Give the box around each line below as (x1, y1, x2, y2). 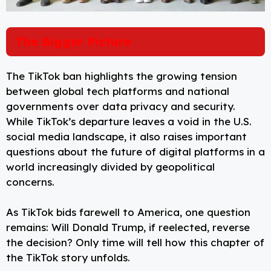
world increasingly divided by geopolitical (6, 160, 215, 173)
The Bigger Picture (15, 33, 131, 49)
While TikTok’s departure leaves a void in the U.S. (6, 114, 252, 128)
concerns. (6, 175, 54, 188)
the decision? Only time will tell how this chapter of (6, 236, 264, 249)
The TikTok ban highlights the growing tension (6, 69, 237, 82)
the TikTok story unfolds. (6, 251, 130, 264)
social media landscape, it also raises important (6, 129, 247, 143)
